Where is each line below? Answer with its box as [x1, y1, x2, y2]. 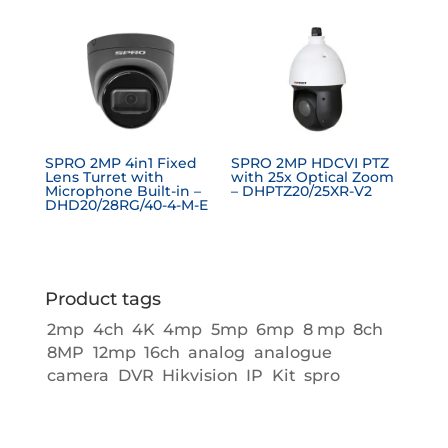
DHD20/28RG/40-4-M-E [44, 195, 208, 214]
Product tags [44, 287, 161, 310]
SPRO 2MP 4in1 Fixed [44, 153, 197, 172]
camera [47, 364, 110, 385]
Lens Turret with [44, 167, 164, 186]
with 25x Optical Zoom [231, 167, 395, 186]
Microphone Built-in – [44, 181, 201, 200]
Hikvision [161, 364, 238, 385]
